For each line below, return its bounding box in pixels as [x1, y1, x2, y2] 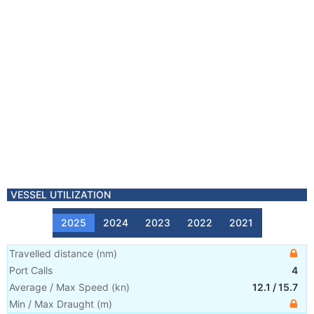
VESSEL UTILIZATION [11, 189, 111, 200]
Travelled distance [9, 247, 93, 259]
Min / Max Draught [9, 298, 94, 310]
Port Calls [9, 264, 53, 276]
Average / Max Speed [9, 281, 109, 293]
